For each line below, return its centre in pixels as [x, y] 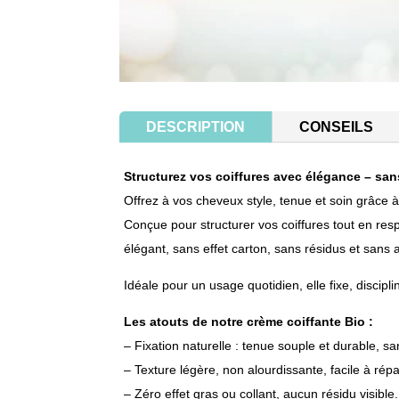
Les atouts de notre [186, 322]
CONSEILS [337, 127]
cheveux [220, 201]
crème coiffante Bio [306, 322]
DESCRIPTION [196, 127]
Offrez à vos [160, 201]
